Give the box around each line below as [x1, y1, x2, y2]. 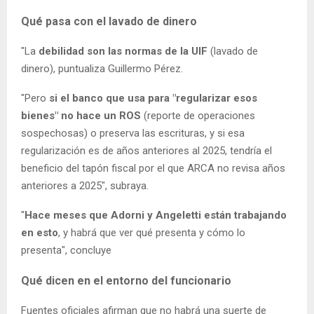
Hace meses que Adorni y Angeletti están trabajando [25, 208, 287, 221]
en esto [21, 226, 58, 239]
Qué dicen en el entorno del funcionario [21, 273, 231, 287]
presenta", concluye [21, 243, 111, 257]
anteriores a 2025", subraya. [21, 179, 149, 192]
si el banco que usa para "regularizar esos [49, 91, 257, 104]
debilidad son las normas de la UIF [39, 44, 207, 57]
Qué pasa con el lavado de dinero [21, 14, 197, 28]
